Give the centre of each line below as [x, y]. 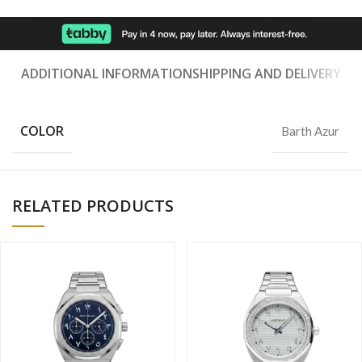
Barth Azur [311, 130]
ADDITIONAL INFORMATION [106, 73]
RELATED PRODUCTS [93, 205]
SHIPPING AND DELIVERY [266, 73]
